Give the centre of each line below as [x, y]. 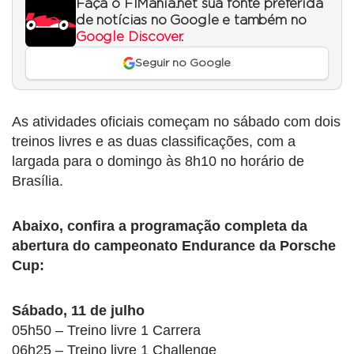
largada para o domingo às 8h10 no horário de [158, 162]
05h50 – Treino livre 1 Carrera [106, 331]
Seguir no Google [183, 63]
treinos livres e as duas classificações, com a [154, 142]
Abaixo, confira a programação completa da [160, 226]
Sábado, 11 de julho [78, 311]
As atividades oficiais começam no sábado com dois [176, 122]
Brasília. [38, 181]
